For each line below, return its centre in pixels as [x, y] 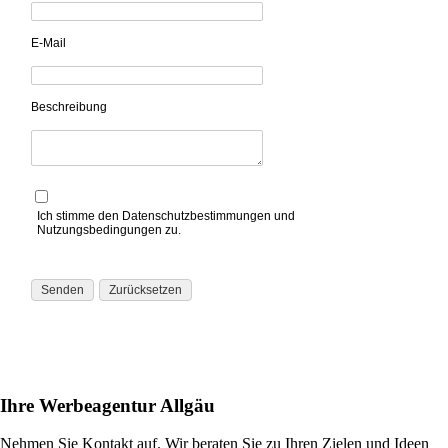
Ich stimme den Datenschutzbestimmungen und [166, 215]
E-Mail [48, 42]
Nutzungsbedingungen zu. [109, 229]
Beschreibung [69, 106]
